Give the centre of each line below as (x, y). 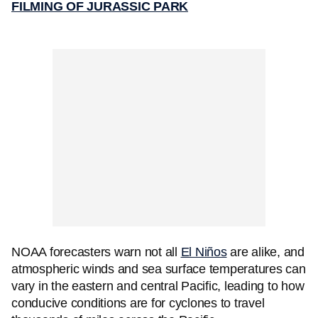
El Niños (204, 252)
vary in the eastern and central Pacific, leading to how (158, 286)
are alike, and (265, 252)
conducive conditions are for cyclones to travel (138, 303)
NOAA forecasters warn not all (96, 252)
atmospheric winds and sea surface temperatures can (159, 269)
